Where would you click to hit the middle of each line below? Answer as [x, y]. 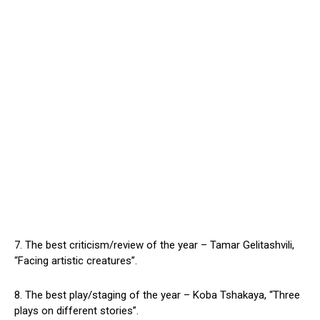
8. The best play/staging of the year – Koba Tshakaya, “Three [157, 295]
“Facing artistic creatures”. [76, 261]
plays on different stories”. [76, 311]
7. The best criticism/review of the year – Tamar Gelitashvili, [154, 245]
